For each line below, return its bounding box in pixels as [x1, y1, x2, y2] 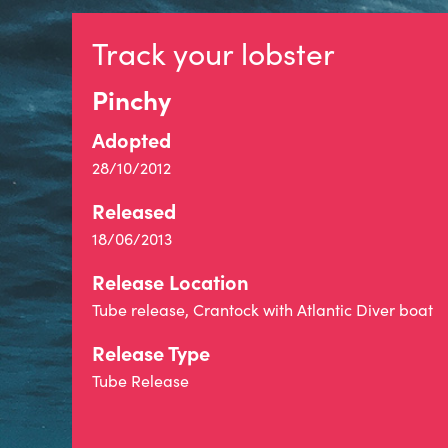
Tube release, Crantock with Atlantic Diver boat [92, 299, 433, 320]
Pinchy [92, 81, 171, 117]
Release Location [92, 268, 249, 295]
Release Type [92, 339, 210, 366]
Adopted [92, 126, 171, 153]
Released [92, 197, 176, 224]
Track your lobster [92, 33, 335, 73]
